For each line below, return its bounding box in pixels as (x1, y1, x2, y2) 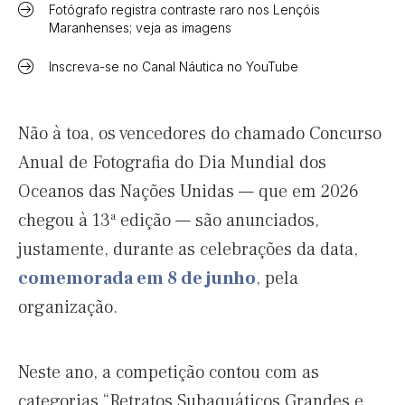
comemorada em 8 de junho (18, 267, 256, 290)
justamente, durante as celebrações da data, (18, 238, 358, 261)
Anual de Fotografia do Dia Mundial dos (18, 151, 326, 174)
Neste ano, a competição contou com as (18, 361, 319, 384)
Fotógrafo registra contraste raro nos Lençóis (49, 2, 320, 17)
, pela (256, 267, 298, 290)
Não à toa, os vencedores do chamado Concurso (18, 122, 381, 146)
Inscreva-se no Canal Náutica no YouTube (49, 59, 298, 74)
